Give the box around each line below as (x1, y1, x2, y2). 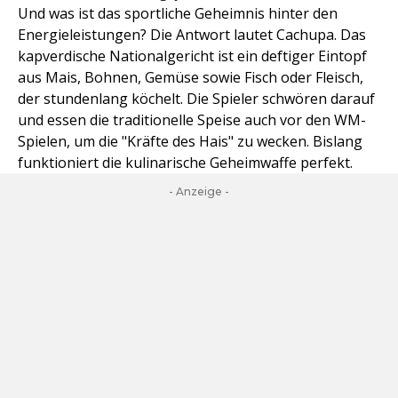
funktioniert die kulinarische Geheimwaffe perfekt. (18, 153, 353, 173)
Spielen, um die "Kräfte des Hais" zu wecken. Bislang (18, 131, 362, 152)
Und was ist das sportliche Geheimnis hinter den (18, 4, 338, 24)
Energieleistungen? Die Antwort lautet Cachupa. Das (18, 25, 366, 45)
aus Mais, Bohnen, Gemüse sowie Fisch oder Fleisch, (18, 68, 363, 88)
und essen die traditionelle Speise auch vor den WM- (18, 110, 366, 131)
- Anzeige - (169, 185, 229, 199)
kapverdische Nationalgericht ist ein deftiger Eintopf (18, 46, 367, 67)
